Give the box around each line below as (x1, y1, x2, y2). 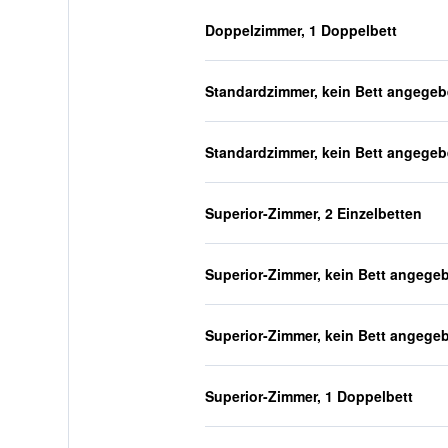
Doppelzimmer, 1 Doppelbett (204, 20, 397, 40)
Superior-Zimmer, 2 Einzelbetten (204, 203, 422, 223)
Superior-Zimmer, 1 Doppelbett (204, 386, 413, 406)
